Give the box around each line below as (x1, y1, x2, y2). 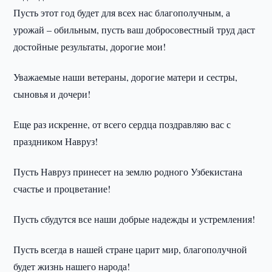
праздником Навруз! (13, 135, 98, 148)
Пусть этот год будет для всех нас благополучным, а (13, 6, 231, 19)
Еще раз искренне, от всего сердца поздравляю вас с (13, 118, 231, 131)
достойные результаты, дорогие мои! (13, 40, 169, 53)
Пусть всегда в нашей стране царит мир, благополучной (13, 243, 248, 256)
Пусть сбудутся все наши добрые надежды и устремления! (13, 212, 256, 225)
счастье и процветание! (13, 182, 111, 195)
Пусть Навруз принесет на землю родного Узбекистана (13, 165, 243, 178)
